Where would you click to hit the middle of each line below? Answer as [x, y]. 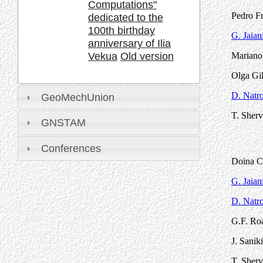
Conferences [71, 148]
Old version [147, 56]
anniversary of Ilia [129, 43]
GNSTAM [63, 123]
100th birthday [121, 30]
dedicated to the [125, 17]
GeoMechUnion [77, 97]
